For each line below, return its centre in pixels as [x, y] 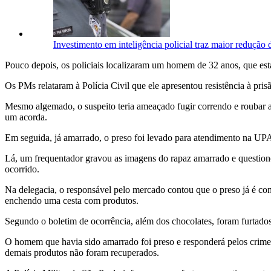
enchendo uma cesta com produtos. [72, 200]
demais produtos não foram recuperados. [82, 252]
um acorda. [26, 117]
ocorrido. [22, 169]
